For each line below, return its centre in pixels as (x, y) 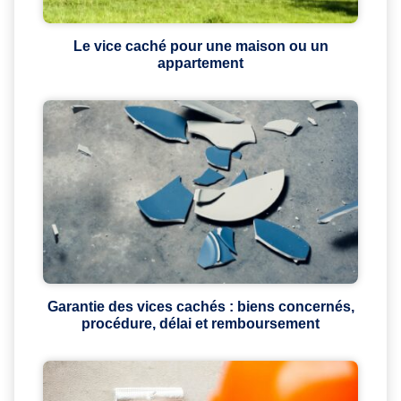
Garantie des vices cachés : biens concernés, (200, 306)
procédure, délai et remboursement (200, 323)
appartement (200, 63)
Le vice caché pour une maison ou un (200, 46)
